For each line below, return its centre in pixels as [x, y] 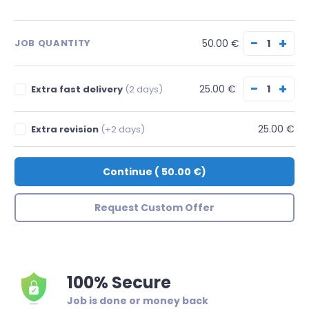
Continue [128, 172]
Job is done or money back [138, 300]
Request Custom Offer [154, 208]
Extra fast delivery [78, 89]
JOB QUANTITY [53, 43]
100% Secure [119, 282]
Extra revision [66, 129]
